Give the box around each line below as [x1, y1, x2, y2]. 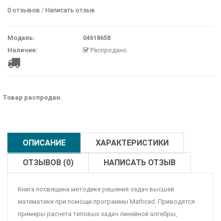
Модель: [7, 34, 35, 42]
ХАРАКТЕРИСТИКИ [96, 138, 169, 148]
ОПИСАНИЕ [23, 138, 66, 148]
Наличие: [7, 46, 37, 54]
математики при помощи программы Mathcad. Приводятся [18, 198, 195, 206]
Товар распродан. [2, 94, 62, 102]
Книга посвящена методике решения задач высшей [18, 185, 174, 193]
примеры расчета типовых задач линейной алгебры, [18, 210, 177, 218]
